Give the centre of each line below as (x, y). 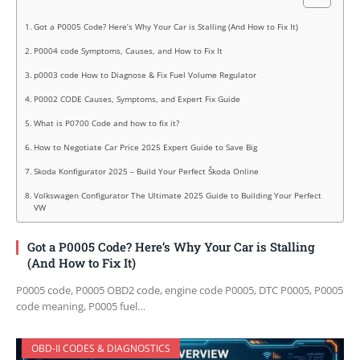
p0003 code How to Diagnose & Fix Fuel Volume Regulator (145, 75)
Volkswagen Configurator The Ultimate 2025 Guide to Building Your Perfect (177, 196)
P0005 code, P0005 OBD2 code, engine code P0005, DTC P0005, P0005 (180, 290)
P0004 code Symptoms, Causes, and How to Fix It (128, 51)
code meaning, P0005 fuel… (81, 307)
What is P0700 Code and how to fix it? (106, 123)
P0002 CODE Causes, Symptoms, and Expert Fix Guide (137, 99)
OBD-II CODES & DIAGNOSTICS (101, 349)
